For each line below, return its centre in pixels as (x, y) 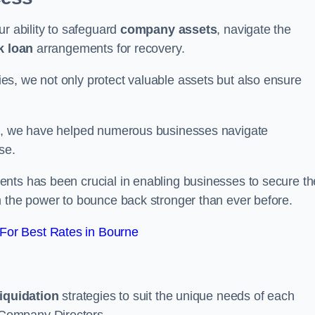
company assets (168, 30)
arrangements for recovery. (109, 49)
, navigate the (254, 30)
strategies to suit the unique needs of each (176, 296)
